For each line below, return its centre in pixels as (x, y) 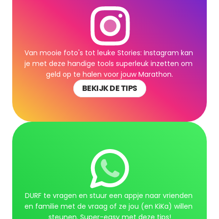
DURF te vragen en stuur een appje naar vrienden (109, 196)
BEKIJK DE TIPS (109, 88)
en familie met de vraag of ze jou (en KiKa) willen (109, 206)
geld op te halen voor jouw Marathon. (109, 74)
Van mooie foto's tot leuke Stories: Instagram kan (109, 53)
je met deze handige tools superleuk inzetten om (109, 64)
